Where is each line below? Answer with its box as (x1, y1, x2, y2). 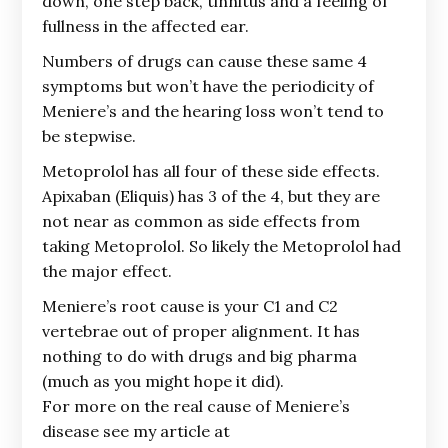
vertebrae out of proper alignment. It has (42, 321, 361, 341)
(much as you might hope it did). (42, 371, 285, 391)
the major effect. (42, 261, 173, 281)
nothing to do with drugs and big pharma (42, 346, 358, 366)
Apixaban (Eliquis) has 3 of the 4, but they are (42, 186, 381, 206)
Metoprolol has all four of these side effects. (42, 161, 381, 181)
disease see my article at (42, 421, 231, 441)
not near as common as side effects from (42, 211, 361, 231)
